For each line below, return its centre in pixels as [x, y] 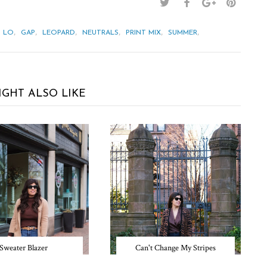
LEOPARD [59, 33]
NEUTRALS [100, 33]
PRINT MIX [143, 33]
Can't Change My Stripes [176, 248]
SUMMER [183, 33]
